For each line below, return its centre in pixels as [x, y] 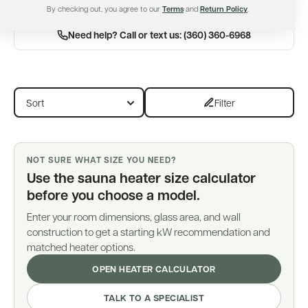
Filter [225, 102]
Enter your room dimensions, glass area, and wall [134, 217]
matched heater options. [81, 247]
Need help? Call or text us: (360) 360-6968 [159, 35]
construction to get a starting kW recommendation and [148, 232]
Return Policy [224, 9]
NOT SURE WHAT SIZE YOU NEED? [102, 160]
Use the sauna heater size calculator [141, 177]
